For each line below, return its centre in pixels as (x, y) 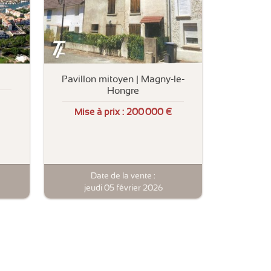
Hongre (123, 90)
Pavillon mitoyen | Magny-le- (123, 79)
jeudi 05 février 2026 (123, 187)
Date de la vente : (123, 175)
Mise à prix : (100, 112)
